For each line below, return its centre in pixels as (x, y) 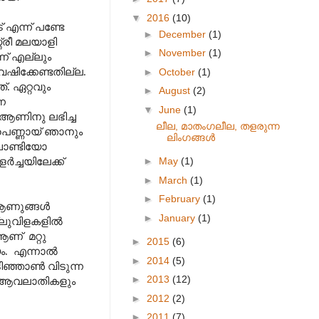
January (178, 218)
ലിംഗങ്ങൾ (190, 137)
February (181, 199)
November (183, 53)
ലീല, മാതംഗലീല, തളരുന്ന (218, 126)
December (183, 34)
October (178, 72)
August (176, 90)
